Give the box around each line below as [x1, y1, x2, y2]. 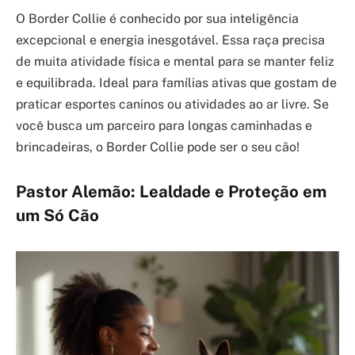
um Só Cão [16, 205, 99, 225]
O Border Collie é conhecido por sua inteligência [16, 10, 299, 26]
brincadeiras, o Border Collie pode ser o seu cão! [16, 139, 300, 155]
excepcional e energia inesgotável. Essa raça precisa [16, 32, 325, 48]
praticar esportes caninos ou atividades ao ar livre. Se [16, 96, 329, 112]
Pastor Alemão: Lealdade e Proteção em [16, 181, 326, 201]
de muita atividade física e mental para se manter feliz [16, 53, 334, 69]
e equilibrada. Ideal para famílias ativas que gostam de [16, 74, 337, 90]
